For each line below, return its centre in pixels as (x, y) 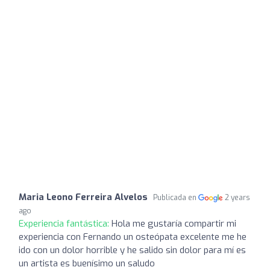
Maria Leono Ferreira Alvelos (83, 197)
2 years (238, 197)
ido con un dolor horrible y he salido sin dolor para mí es (132, 250)
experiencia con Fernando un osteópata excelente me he (133, 237)
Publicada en (176, 197)
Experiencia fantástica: (65, 223)
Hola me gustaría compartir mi (174, 223)
